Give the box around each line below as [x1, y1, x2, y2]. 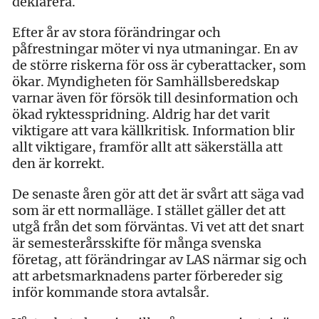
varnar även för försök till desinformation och [12, 89, 298, 106]
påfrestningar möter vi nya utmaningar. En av [12, 40, 298, 57]
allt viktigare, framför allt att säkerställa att [12, 138, 283, 155]
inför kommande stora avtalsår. [12, 283, 209, 300]
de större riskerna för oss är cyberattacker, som [12, 56, 306, 73]
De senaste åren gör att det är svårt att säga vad [12, 185, 304, 202]
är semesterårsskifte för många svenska [12, 234, 261, 251]
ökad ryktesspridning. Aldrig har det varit [12, 105, 270, 122]
